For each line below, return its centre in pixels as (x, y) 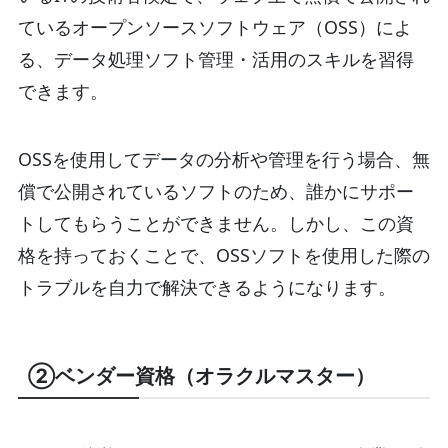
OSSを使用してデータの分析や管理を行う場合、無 (223, 159)
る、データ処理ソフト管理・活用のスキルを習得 (215, 59)
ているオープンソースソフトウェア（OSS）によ (214, 27)
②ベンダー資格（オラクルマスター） (201, 376)
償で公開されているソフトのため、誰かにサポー (215, 191)
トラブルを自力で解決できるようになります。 (206, 287)
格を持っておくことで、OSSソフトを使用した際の (223, 255)
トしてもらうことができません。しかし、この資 (215, 223)
